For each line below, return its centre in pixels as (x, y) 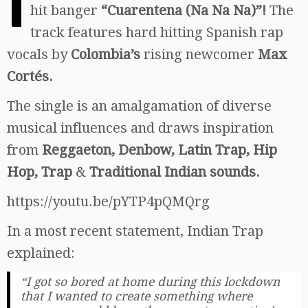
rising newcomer (199, 54)
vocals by (39, 54)
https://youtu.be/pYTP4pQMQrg (108, 201)
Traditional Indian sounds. (175, 172)
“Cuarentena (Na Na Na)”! (184, 10)
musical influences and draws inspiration (140, 128)
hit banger (66, 10)
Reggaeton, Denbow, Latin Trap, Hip (159, 150)
